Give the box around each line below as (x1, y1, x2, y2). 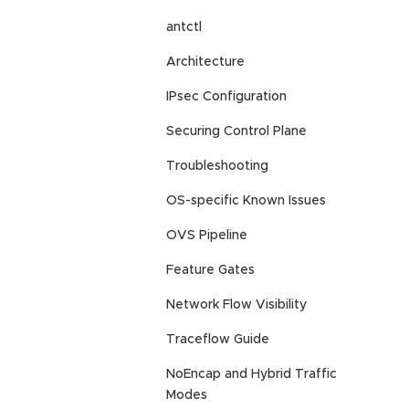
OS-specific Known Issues (166, 194, 326, 208)
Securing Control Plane (166, 125, 307, 139)
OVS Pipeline (166, 229, 247, 243)
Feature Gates (166, 264, 255, 278)
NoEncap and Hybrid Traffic (166, 368, 337, 382)
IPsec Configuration (166, 90, 287, 104)
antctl (166, 21, 202, 35)
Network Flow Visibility (166, 299, 307, 312)
